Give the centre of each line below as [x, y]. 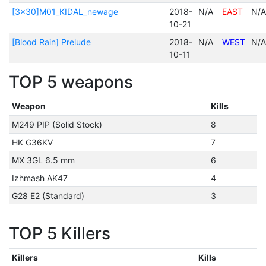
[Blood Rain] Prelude [51, 42]
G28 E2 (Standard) [48, 196]
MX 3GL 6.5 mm [43, 160]
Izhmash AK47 [39, 178]
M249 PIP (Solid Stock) [57, 124]
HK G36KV [32, 142]
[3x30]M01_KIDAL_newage [65, 12]
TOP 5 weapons [71, 82]
